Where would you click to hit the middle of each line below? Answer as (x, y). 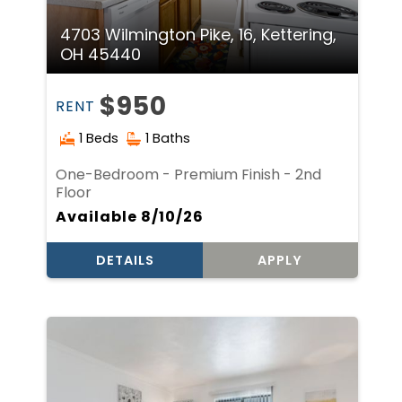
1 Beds (99, 139)
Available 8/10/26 (130, 217)
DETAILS (125, 261)
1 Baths (168, 139)
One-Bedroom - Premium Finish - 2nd (189, 175)
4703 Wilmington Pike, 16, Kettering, (199, 35)
